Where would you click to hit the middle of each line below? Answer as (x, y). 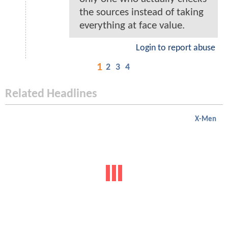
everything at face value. (132, 25)
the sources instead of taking (141, 12)
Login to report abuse (176, 48)
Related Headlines (51, 94)
